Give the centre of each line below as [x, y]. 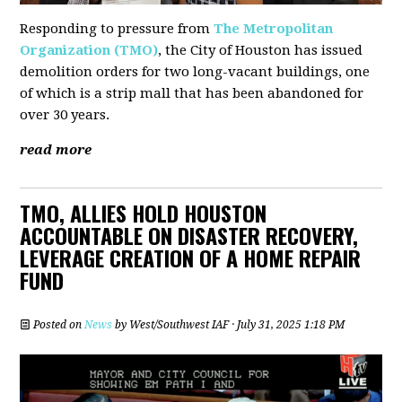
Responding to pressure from [117, 29]
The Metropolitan [274, 29]
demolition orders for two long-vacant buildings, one [195, 72]
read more [56, 150]
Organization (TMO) [89, 51]
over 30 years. [65, 115]
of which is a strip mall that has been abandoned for [192, 94]
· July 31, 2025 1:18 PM [287, 325]
